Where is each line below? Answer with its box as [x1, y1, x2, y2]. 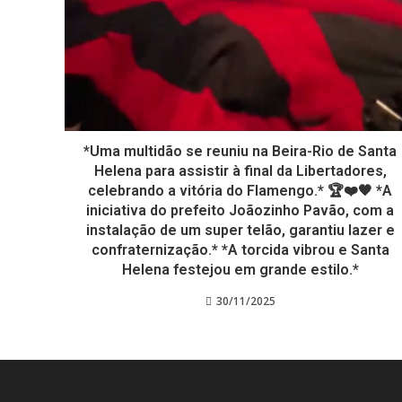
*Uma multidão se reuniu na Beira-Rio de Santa [83, 142, 398, 160]
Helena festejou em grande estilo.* [121, 260, 359, 278]
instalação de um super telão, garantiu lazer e [85, 221, 395, 239]
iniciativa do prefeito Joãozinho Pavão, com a [86, 201, 395, 219]
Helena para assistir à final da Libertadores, [93, 162, 387, 179]
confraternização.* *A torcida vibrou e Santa [91, 240, 389, 258]
